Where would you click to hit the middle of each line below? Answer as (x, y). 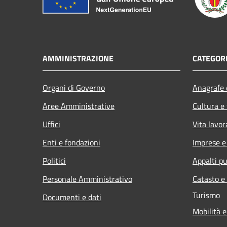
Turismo (206, 195)
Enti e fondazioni (71, 142)
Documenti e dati (72, 197)
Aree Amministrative (79, 106)
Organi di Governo (74, 87)
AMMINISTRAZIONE (78, 58)
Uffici (51, 124)
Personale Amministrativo (87, 179)
